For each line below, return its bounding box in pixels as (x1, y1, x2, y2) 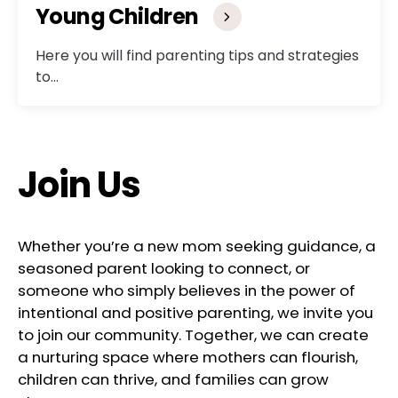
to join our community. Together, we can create (18, 323, 369, 346)
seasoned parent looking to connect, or (18, 257, 310, 279)
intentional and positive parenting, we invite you (18, 301, 373, 323)
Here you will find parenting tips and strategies (36, 44, 359, 66)
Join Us (18, 159, 140, 210)
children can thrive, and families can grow (18, 368, 329, 390)
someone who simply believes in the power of (18, 279, 355, 301)
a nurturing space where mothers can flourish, (18, 346, 358, 368)
